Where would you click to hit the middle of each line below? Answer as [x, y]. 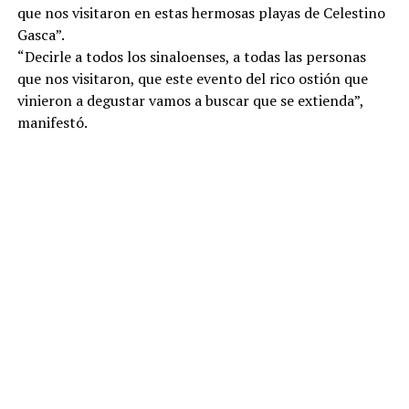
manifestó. [52, 122]
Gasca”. [41, 35]
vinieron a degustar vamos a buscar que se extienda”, [190, 100]
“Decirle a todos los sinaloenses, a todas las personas [191, 57]
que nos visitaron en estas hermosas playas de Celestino [201, 13]
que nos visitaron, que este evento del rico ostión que [192, 79]
